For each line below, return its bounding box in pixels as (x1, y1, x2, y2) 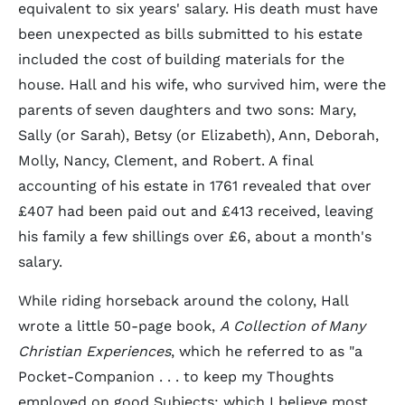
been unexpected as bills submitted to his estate (18, 25, 363, 42)
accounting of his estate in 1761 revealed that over (18, 177, 372, 194)
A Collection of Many (220, 317, 365, 334)
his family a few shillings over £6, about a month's (18, 228, 372, 245)
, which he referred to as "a (171, 343, 363, 360)
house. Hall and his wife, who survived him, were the (18, 76, 386, 93)
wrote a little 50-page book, (18, 317, 220, 334)
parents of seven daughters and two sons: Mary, (18, 101, 356, 118)
